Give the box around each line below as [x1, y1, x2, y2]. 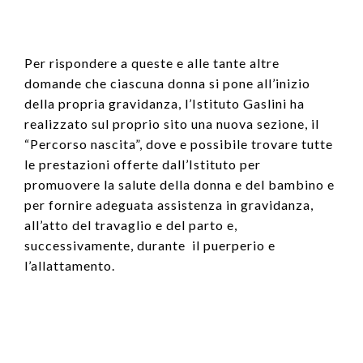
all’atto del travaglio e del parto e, [24, 216, 237, 233]
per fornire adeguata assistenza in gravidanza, [24, 196, 314, 212]
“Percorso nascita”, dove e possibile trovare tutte [24, 135, 333, 152]
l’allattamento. [24, 257, 115, 273]
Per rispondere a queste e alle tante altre [24, 54, 280, 70]
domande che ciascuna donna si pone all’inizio [24, 75, 310, 91]
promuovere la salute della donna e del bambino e [24, 176, 335, 192]
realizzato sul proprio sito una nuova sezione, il [24, 115, 319, 131]
